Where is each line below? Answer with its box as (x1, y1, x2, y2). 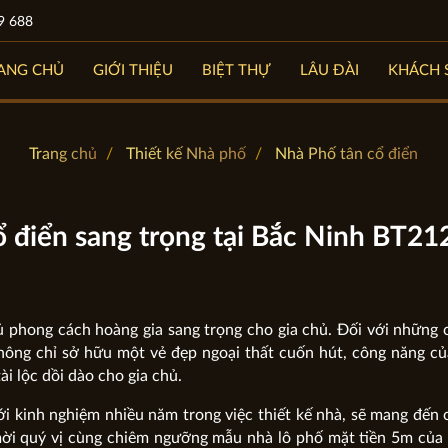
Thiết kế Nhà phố (126, 146, 247, 162)
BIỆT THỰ (202, 63, 272, 78)
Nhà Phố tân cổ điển (275, 146, 419, 162)
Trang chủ (29, 146, 98, 162)
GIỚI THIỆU (93, 63, 174, 78)
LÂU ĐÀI (300, 63, 360, 78)
